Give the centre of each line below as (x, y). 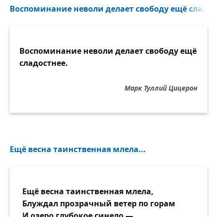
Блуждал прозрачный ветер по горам (99, 203)
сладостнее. (44, 63)
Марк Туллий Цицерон (161, 88)
